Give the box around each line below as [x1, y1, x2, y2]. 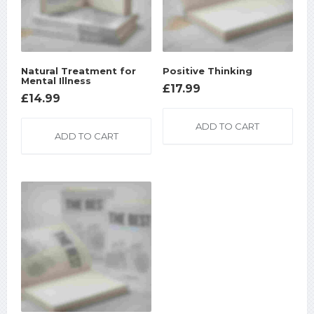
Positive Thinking [162, 64, 252, 76]
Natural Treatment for [21, 64, 136, 76]
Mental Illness [21, 74, 91, 86]
